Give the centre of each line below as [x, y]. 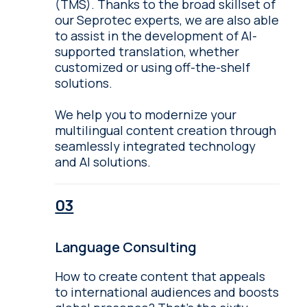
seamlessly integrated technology [156, 146]
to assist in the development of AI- [156, 35]
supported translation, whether [147, 51]
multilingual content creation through [166, 130]
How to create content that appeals [160, 276]
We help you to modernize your [146, 114]
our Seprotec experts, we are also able [167, 20]
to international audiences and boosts [167, 292]
